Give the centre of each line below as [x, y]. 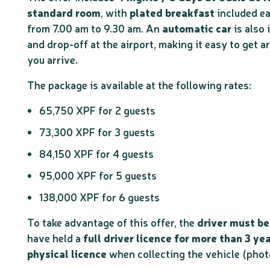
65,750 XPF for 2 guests [97, 110]
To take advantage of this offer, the [112, 222]
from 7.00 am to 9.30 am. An [95, 28]
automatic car [197, 28]
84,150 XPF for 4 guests [96, 153]
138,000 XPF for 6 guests [99, 197]
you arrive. [52, 59]
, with [115, 12]
